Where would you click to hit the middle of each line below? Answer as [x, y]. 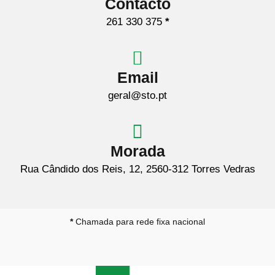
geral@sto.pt [137, 96]
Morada [137, 151]
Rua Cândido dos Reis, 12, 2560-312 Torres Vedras [137, 169]
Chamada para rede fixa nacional [140, 222]
